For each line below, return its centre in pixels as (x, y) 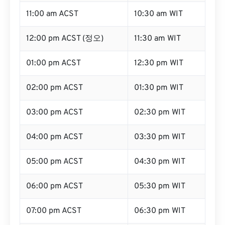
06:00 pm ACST (54, 186)
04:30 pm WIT (160, 162)
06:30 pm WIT (160, 211)
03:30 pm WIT (160, 137)
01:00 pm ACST (53, 63)
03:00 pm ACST (54, 113)
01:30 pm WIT (159, 88)
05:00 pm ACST (54, 162)
